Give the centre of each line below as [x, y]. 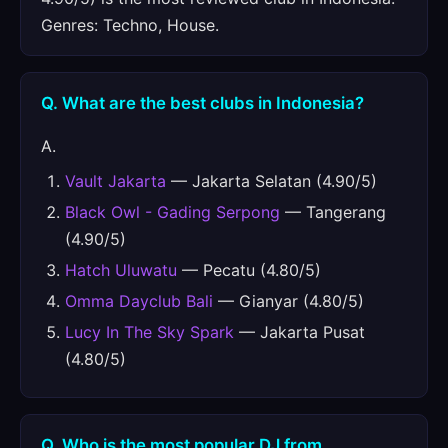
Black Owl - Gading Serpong [172, 212]
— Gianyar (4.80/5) [288, 301]
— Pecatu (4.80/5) [249, 270]
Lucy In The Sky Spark [149, 332]
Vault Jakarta [115, 181]
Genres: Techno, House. [130, 25]
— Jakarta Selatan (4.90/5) [271, 181]
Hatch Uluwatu [121, 270]
